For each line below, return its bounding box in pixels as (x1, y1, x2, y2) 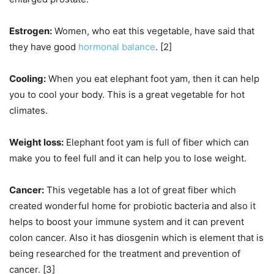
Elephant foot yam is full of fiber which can (64, 136, 249, 149)
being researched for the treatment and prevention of (9, 248, 240, 260)
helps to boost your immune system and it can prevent (9, 216, 244, 228)
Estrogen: (9, 25, 52, 37)
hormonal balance (78, 41, 155, 53)
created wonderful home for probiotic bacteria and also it (9, 200, 256, 212)
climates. (9, 105, 48, 117)
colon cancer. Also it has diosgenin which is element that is (9, 232, 264, 244)
